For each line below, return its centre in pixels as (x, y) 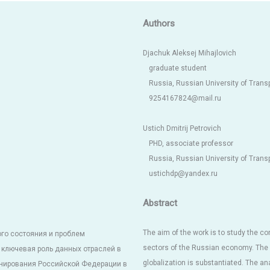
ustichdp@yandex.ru (183, 174)
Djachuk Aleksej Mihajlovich (189, 53)
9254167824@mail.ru (185, 99)
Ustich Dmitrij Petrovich (182, 129)
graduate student (177, 68)
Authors (159, 24)
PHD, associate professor (191, 144)
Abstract (160, 203)
